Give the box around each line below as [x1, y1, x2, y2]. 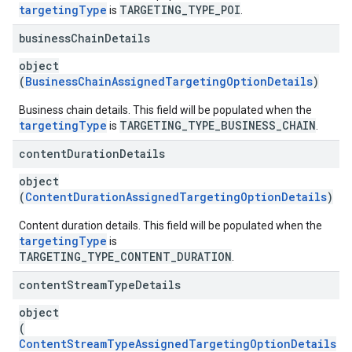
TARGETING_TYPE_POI [119, 2, 240, 17]
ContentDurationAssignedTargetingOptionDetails [25, 189, 327, 204]
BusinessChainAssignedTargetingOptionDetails [25, 74, 313, 89]
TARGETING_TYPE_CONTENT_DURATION [19, 249, 232, 264]
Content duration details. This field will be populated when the [19, 219, 322, 232]
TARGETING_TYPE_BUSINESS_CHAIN [119, 118, 316, 133]
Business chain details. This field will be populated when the [19, 104, 312, 116]
